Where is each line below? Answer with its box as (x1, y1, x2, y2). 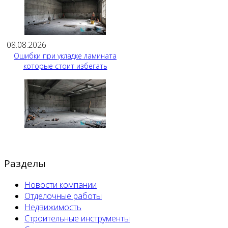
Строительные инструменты (24, 212, 130, 224)
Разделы (4, 156, 46, 169)
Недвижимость (24, 201, 81, 213)
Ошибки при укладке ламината (14, 51, 117, 61)
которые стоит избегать (23, 61, 107, 71)
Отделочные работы (24, 190, 102, 202)
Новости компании (24, 179, 97, 190)
